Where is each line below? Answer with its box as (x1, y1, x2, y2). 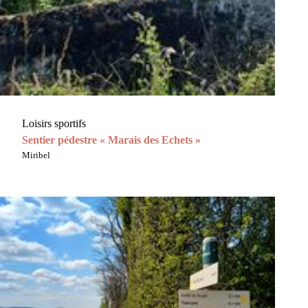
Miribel (22, 150, 50, 161)
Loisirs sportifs (22, 118, 86, 130)
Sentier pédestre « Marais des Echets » (22, 134, 201, 146)
